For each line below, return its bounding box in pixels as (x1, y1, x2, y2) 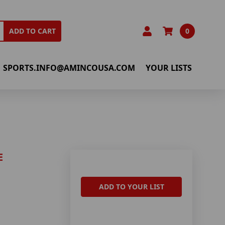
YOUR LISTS (146, 62, 192, 73)
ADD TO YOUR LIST (98, 182, 164, 192)
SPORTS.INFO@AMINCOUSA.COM (3, 62, 136, 73)
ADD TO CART (9, 26, 56, 36)
